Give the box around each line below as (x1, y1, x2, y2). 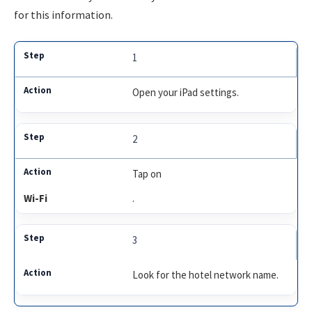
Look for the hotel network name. (132, 268, 279, 282)
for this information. (14, 7, 113, 22)
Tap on (132, 167, 162, 181)
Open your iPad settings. (132, 86, 240, 100)
